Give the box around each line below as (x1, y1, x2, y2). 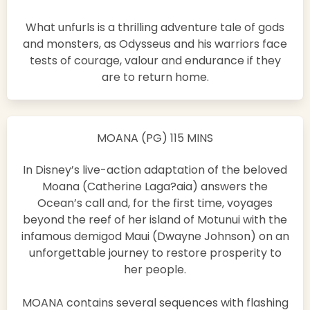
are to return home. (101, 69, 209, 86)
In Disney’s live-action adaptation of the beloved (23, 162, 287, 179)
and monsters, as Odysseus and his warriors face (23, 36, 287, 53)
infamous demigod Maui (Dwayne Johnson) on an (21, 228, 289, 245)
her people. (124, 262, 186, 278)
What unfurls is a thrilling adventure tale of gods (26, 19, 284, 36)
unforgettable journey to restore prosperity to (28, 245, 282, 262)
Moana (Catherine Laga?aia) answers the (42, 179, 268, 195)
